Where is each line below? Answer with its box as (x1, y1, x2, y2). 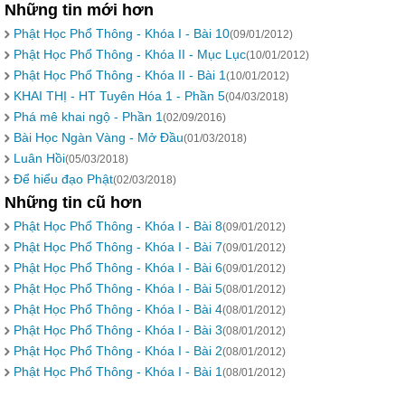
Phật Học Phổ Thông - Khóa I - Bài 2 (14, 344, 222, 358)
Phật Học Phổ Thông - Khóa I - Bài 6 (14, 260, 222, 275)
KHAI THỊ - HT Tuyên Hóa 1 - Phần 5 (14, 89, 225, 103)
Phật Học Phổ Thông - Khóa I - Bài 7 (14, 240, 222, 254)
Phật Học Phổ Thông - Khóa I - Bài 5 (14, 281, 222, 296)
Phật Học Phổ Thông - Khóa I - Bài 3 (14, 323, 222, 337)
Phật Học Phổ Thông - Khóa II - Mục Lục (14, 47, 246, 61)
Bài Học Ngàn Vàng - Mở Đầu (14, 130, 184, 145)
